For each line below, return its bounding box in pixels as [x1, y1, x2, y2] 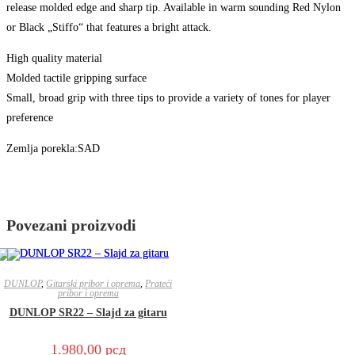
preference [6, 112, 53, 124]
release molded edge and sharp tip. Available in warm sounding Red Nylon [6, 2, 341, 14]
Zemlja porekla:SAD [6, 143, 100, 155]
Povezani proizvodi [6, 216, 136, 235]
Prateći [145, 278, 172, 290]
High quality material [6, 52, 102, 65]
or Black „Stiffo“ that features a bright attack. [6, 21, 212, 34]
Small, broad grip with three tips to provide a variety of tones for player [6, 92, 330, 105]
